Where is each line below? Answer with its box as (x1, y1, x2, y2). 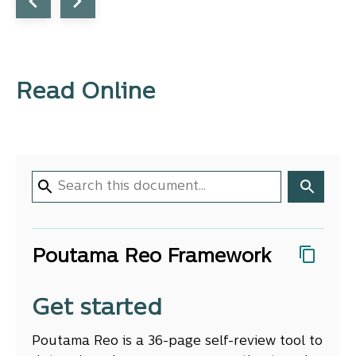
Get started (32, 298, 162, 321)
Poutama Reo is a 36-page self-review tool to (32, 335, 323, 349)
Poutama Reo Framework (32, 248, 271, 268)
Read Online (16, 82, 156, 105)
